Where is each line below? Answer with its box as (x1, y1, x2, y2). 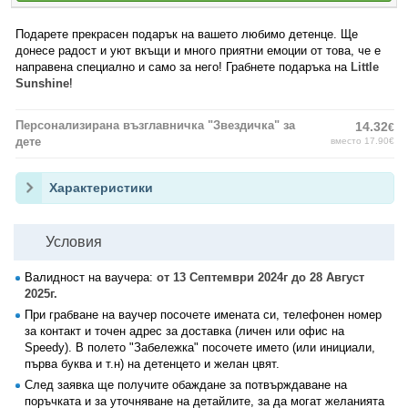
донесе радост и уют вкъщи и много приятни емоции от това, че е (15, 44, 381, 57)
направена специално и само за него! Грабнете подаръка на (15, 60, 351, 74)
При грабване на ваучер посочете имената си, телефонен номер (25, 308, 382, 321)
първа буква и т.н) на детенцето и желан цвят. (25, 357, 280, 371)
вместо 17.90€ (331, 136, 394, 146)
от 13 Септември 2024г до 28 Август (157, 270, 364, 284)
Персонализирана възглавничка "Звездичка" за (15, 118, 295, 132)
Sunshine (15, 76, 69, 90)
